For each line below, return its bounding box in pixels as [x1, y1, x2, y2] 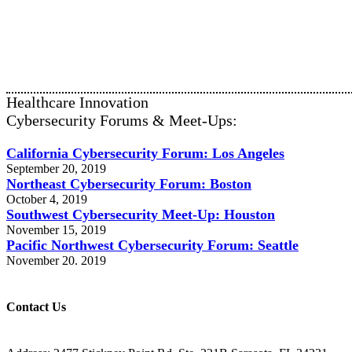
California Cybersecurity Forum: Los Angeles [6, 145, 284, 161]
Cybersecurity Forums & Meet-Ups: [6, 111, 237, 129]
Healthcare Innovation [6, 93, 148, 111]
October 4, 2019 [6, 192, 87, 206]
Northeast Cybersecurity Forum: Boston [6, 175, 251, 192]
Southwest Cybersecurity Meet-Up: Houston [6, 206, 275, 222]
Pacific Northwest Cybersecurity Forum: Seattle [6, 236, 299, 253]
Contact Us [6, 300, 66, 314]
